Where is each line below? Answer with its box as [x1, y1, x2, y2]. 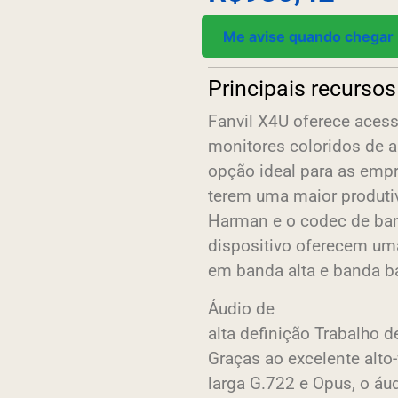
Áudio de [208, 298, 275, 319]
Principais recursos [208, 75, 396, 101]
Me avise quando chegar [223, 27, 394, 45]
